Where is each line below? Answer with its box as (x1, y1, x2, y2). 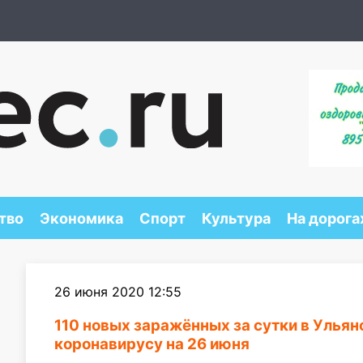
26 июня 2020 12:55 (54, 284, 181, 300)
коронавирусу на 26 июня (54, 335, 250, 353)
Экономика (39, 210, 123, 227)
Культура (201, 210, 271, 227)
